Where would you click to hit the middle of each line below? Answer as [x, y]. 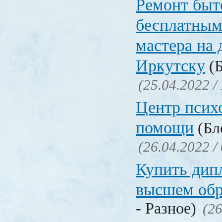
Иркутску [170, 66]
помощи [165, 128]
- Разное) [168, 209]
